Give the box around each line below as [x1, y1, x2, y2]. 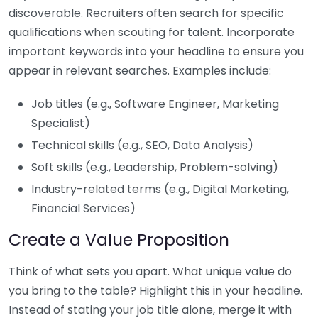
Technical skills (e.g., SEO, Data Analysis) [31, 136, 253, 153]
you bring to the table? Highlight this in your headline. [9, 282, 302, 299]
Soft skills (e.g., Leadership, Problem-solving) [31, 158, 278, 175]
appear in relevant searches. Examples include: [9, 62, 271, 79]
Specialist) [31, 114, 90, 131]
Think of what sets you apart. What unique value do [9, 263, 292, 280]
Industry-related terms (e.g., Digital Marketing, [31, 180, 289, 197]
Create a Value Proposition [9, 227, 229, 251]
